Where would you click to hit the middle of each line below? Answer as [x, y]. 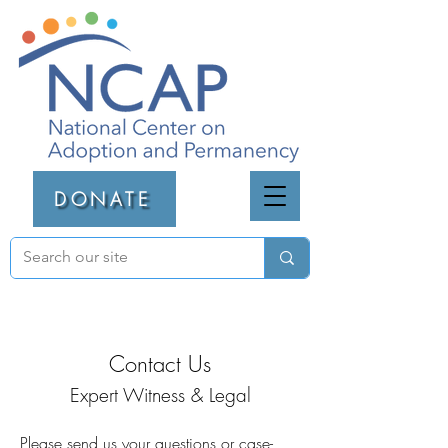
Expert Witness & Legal [160, 395]
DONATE [102, 199]
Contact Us [160, 364]
